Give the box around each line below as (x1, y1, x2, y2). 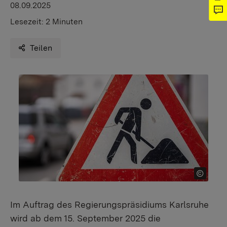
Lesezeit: (10, 17, 46, 26)
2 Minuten (46, 17, 83, 26)
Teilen (30, 43, 53, 53)
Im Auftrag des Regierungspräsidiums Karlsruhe (10, 199, 209, 210)
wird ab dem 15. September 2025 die (10, 213, 161, 223)
